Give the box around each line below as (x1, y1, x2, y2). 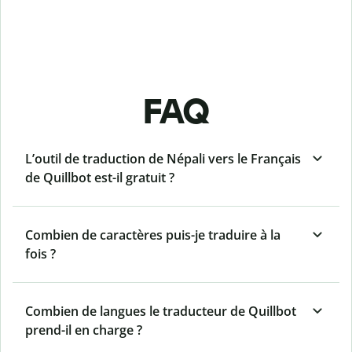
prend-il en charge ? (25, 321, 142, 339)
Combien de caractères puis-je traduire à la (25, 226, 280, 244)
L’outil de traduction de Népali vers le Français (25, 150, 301, 168)
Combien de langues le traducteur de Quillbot (25, 302, 296, 321)
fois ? (25, 245, 56, 263)
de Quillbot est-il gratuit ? (25, 169, 174, 187)
